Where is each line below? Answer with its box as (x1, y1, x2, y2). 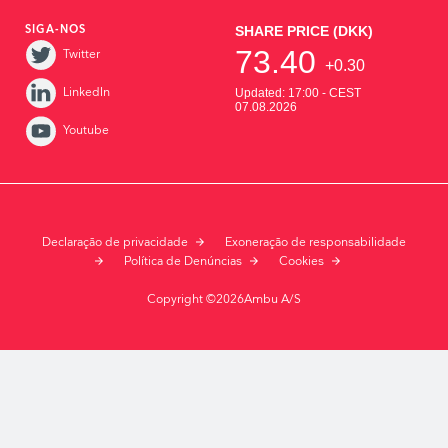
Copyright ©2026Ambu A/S (147, 292, 301, 308)
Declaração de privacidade (41, 234, 188, 250)
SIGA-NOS (24, 22, 87, 36)
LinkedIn (62, 84, 110, 100)
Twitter (62, 46, 100, 62)
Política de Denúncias (123, 254, 242, 270)
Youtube (62, 122, 109, 138)
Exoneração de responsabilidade (225, 234, 407, 250)
